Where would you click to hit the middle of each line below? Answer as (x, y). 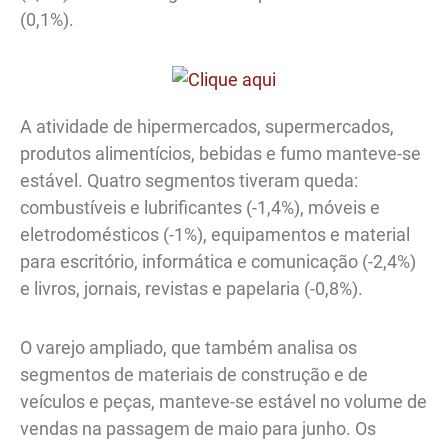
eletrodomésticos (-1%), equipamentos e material (215, 235)
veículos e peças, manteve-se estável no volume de (223, 401)
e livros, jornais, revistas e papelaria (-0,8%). (191, 289)
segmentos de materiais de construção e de (194, 374)
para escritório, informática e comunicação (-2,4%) (218, 262)
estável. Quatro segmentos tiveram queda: (189, 181)
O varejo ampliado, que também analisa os (188, 347)
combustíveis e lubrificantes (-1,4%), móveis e (200, 208)
